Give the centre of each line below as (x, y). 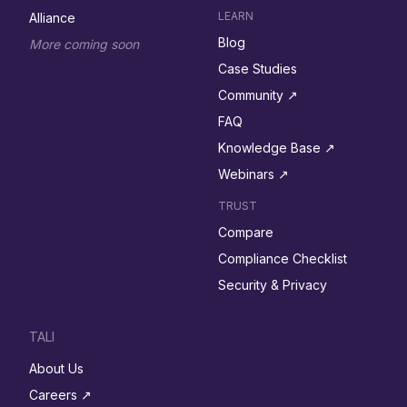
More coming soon (84, 45)
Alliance (52, 18)
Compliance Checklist (283, 259)
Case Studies (258, 69)
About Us (56, 369)
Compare (246, 233)
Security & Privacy (273, 285)
